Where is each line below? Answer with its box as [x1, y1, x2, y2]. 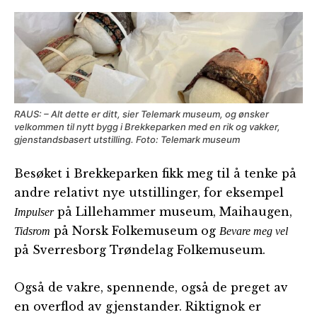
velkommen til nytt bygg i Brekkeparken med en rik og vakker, [14, 121, 280, 133]
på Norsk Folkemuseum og [50, 224, 219, 238]
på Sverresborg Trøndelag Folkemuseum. [14, 243, 265, 258]
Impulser [14, 206, 54, 219]
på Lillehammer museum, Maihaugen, [54, 204, 292, 219]
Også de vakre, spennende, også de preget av [14, 280, 288, 295]
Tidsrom [14, 225, 50, 238]
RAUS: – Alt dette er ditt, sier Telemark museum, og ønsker [14, 108, 269, 120]
